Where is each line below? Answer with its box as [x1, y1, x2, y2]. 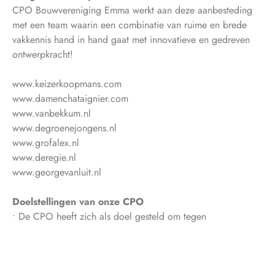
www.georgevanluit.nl [12, 165, 101, 179]
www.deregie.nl [12, 150, 76, 165]
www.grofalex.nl [12, 135, 79, 150]
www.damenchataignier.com [12, 91, 128, 106]
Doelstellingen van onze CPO [12, 194, 144, 209]
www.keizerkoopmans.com [12, 76, 122, 91]
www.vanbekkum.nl [12, 106, 91, 120]
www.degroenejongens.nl [12, 120, 117, 135]
